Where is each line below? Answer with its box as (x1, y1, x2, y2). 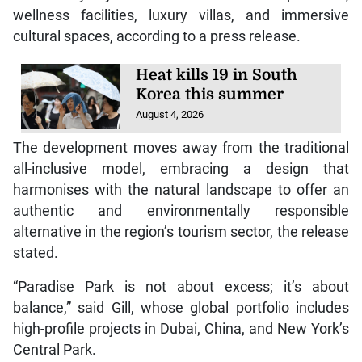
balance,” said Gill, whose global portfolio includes (12, 299, 350, 316)
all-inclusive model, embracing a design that (12, 160, 350, 177)
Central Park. (12, 341, 96, 358)
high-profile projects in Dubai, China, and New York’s (12, 320, 350, 337)
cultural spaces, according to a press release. (12, 27, 301, 44)
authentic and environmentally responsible (12, 202, 350, 219)
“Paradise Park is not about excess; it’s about (12, 278, 350, 295)
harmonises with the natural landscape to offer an (12, 181, 350, 198)
